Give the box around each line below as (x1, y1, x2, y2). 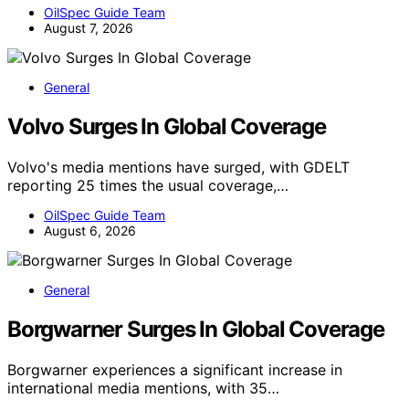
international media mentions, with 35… (7, 379, 279, 398)
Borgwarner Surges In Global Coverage (7, 316, 384, 343)
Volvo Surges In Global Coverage (7, 113, 326, 141)
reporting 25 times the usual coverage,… (7, 176, 288, 195)
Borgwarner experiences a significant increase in (7, 361, 342, 380)
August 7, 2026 (44, 20, 133, 37)
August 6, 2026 (44, 223, 136, 239)
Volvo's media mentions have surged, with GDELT (7, 158, 350, 177)
